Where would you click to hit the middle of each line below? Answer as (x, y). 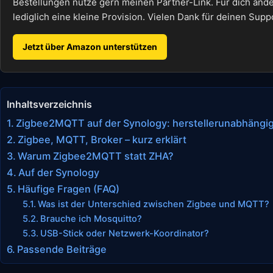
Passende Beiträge (62, 249)
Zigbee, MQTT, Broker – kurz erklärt (102, 140)
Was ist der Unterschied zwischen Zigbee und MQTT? (153, 204)
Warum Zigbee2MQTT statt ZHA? (96, 156)
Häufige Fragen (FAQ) (69, 189)
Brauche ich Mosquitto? (91, 219)
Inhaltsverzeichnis (49, 104)
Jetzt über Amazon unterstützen (90, 47)
